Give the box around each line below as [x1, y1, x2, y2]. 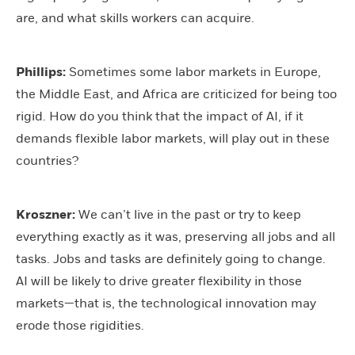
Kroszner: [16, 206, 75, 223]
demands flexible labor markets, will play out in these [16, 130, 330, 147]
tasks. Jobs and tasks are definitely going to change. [16, 250, 326, 267]
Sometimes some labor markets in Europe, [66, 63, 321, 80]
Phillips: [16, 63, 66, 80]
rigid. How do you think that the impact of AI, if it [16, 108, 303, 124]
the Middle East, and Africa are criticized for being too [16, 86, 337, 102]
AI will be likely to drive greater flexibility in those [16, 273, 302, 289]
